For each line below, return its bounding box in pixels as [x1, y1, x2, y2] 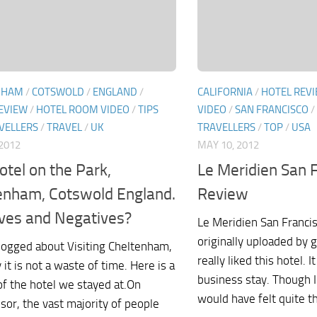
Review [197, 183, 248, 204]
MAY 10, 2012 [197, 139, 259, 152]
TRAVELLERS [197, 121, 255, 134]
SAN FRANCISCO [235, 103, 309, 117]
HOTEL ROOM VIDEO [36, 103, 129, 117]
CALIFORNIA [197, 86, 253, 99]
